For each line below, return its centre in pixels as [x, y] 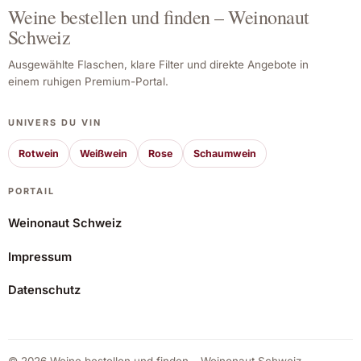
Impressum [39, 257]
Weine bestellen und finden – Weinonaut [158, 17]
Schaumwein [224, 154]
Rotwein [38, 154]
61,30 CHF [94, 296]
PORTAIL [31, 191]
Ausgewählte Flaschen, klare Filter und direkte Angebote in [158, 64]
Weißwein [103, 154]
